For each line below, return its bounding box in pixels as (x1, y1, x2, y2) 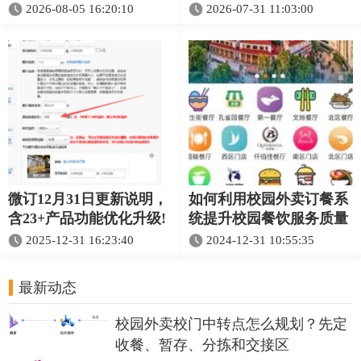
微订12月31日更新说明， (8, 190, 168, 207)
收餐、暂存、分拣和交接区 (115, 336, 290, 353)
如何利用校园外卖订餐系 (189, 190, 348, 207)
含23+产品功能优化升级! (8, 210, 166, 226)
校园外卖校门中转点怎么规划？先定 (115, 315, 348, 332)
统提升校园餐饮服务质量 (189, 210, 348, 226)
